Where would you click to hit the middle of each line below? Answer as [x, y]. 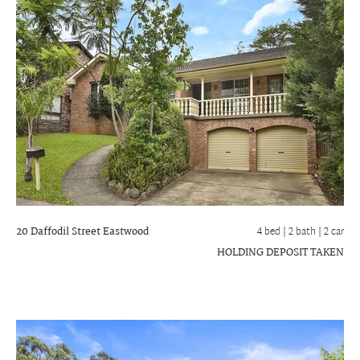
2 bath [303, 232]
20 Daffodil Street [58, 232]
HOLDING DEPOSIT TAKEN [280, 253]
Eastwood [125, 232]
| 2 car [331, 232]
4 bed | [273, 232]
